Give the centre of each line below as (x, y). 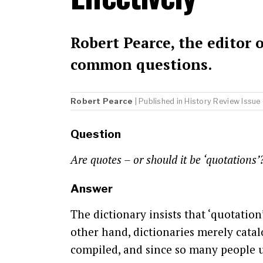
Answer (92, 189)
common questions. (141, 64)
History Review (212, 102)
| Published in (159, 102)
